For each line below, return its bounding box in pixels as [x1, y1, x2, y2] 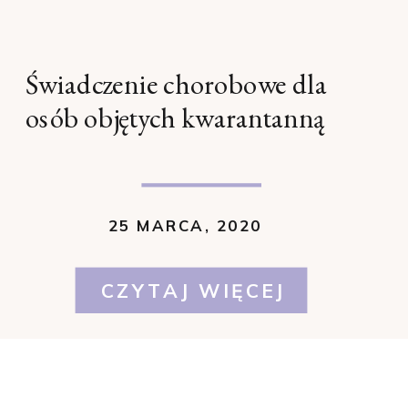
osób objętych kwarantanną [25, 99, 326, 137]
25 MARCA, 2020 [108, 216, 262, 236]
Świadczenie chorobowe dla [25, 66, 327, 104]
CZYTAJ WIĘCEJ [100, 279, 286, 304]
